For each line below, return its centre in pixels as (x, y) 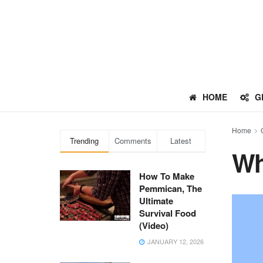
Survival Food (168, 213)
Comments (133, 141)
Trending (85, 141)
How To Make (167, 176)
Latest (181, 141)
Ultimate (156, 201)
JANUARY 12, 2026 (175, 241)
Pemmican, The (171, 188)
